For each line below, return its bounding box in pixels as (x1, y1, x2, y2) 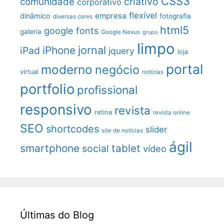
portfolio (20, 80, 74, 97)
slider (145, 124, 167, 134)
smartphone (20, 141, 79, 154)
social (82, 142, 109, 154)
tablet (111, 141, 140, 154)
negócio (95, 62, 139, 77)
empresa (95, 10, 126, 20)
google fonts (44, 24, 98, 36)
